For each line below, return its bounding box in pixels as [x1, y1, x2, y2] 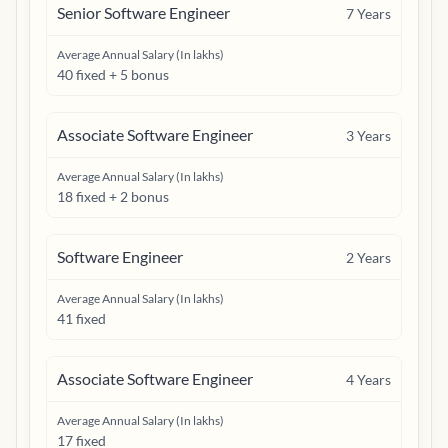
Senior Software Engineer [57, 3, 230, 22]
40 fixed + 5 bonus [57, 66, 169, 83]
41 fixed [57, 310, 106, 327]
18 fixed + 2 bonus [57, 188, 169, 205]
